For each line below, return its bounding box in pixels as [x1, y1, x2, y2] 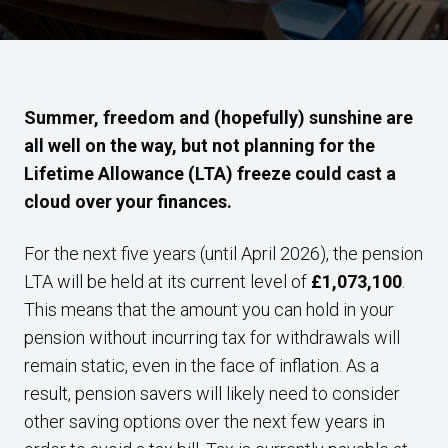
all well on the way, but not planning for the [24, 135, 375, 156]
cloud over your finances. [24, 191, 232, 212]
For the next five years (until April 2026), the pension [24, 243, 423, 264]
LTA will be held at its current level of [24, 271, 311, 292]
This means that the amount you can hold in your [24, 299, 394, 320]
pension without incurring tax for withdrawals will [24, 327, 400, 348]
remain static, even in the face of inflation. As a [24, 355, 379, 376]
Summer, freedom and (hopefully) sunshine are [24, 107, 413, 128]
